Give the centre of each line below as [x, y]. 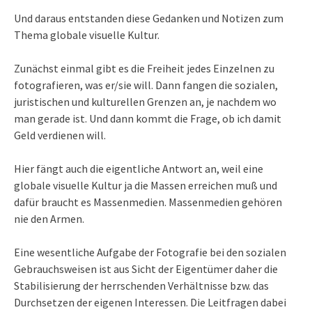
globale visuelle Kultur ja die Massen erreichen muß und [146, 186]
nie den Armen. [49, 219]
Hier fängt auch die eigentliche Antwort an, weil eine [139, 169]
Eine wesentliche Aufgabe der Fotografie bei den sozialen [150, 252]
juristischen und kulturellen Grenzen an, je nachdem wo [145, 102]
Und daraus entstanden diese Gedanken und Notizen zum [149, 18]
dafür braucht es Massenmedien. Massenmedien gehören [148, 202]
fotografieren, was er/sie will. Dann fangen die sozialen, [146, 85]
